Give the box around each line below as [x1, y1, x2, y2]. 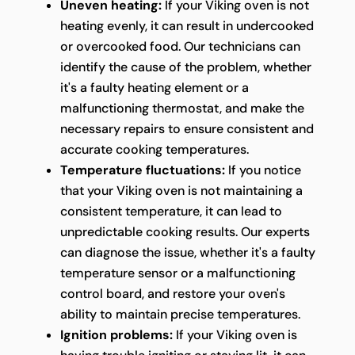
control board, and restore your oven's [59, 284, 285, 302]
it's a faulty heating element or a [59, 78, 249, 96]
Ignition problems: [59, 326, 173, 343]
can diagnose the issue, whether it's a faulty [59, 243, 315, 261]
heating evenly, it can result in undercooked [59, 17, 314, 34]
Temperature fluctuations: [59, 161, 225, 178]
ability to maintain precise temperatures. [59, 305, 300, 323]
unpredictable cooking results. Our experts [59, 223, 310, 240]
